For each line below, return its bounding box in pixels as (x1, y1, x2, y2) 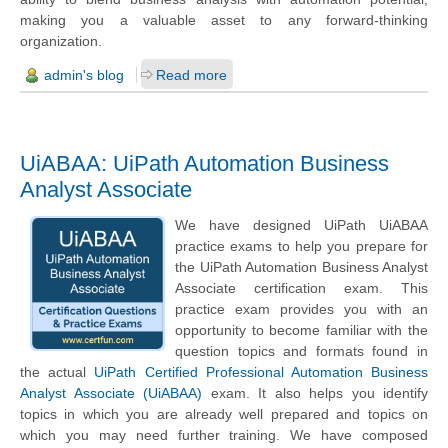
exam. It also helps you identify (202, 385, 428, 402)
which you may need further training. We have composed (20, 427, 428, 444)
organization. (20, 33, 102, 50)
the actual (20, 364, 95, 381)
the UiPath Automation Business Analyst (175, 259, 428, 276)
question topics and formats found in (175, 343, 428, 360)
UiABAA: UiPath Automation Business (20, 150, 389, 176)
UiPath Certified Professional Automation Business (94, 364, 429, 381)
